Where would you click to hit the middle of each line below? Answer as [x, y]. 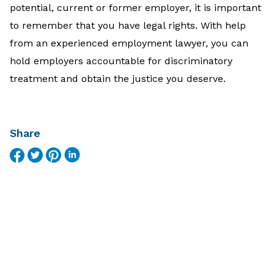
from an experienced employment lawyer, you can [129, 43]
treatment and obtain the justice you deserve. [118, 78]
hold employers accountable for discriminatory [121, 61]
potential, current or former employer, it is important [135, 7]
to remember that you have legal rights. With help [128, 25]
